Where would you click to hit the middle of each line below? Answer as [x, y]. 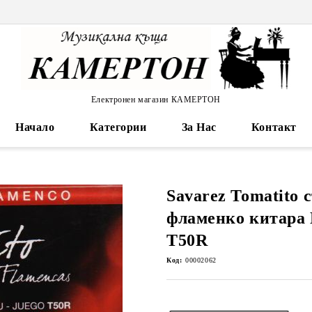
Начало [35, 127]
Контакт [274, 127]
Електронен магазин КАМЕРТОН [156, 99]
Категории [118, 127]
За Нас [199, 127]
